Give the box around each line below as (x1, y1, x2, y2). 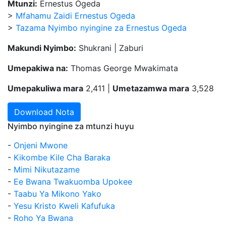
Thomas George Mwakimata (68, 63, 178, 73)
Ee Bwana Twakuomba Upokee (14, 177, 132, 187)
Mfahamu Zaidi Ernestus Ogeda (16, 11, 135, 21)
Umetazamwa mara (112, 83, 189, 93)
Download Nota (14, 107, 74, 117)
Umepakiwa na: (8, 63, 68, 73)
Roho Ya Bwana (14, 213, 73, 223)
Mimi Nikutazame (14, 164, 80, 175)
